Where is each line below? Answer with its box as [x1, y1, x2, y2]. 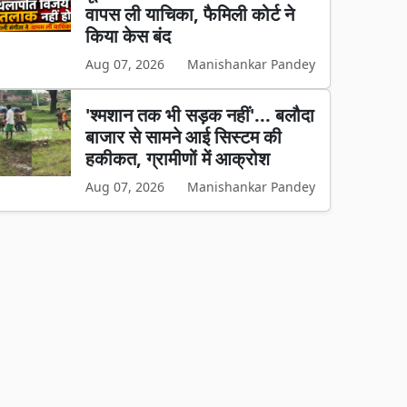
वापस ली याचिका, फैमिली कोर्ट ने [85, 2, 295, 26]
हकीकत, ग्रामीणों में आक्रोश [85, 146, 271, 171]
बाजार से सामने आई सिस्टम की [85, 124, 283, 149]
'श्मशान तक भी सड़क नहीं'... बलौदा [85, 103, 315, 127]
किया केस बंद [85, 24, 172, 48]
